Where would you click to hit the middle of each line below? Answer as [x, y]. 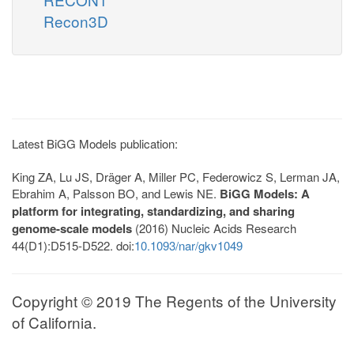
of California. [54, 322]
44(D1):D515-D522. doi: [73, 245]
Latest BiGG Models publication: [95, 143]
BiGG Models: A [265, 193]
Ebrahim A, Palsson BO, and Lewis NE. [116, 193]
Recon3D [76, 21]
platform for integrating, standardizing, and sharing [153, 211]
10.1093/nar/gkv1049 [188, 245]
